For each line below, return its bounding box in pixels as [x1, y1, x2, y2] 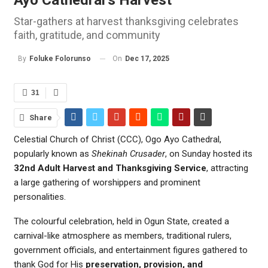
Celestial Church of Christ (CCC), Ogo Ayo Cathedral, [14, 134, 221, 145]
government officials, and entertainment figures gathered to [14, 245, 248, 256]
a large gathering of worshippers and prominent [14, 177, 200, 188]
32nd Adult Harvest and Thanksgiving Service [14, 163, 206, 174]
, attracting [206, 163, 248, 174]
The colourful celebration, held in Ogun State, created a [14, 216, 229, 227]
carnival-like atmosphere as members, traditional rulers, [14, 230, 232, 242]
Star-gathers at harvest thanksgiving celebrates [14, 14, 239, 28]
